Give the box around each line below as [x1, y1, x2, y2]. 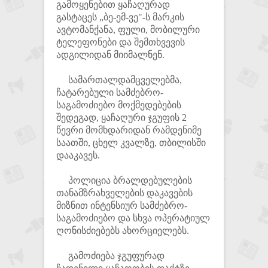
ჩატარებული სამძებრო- [56, 87, 163, 98]
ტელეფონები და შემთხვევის [56, 37, 185, 47]
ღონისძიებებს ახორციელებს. [56, 226, 189, 236]
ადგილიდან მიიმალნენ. [56, 50, 165, 60]
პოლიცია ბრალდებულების [56, 175, 192, 185]
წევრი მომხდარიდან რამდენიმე [56, 125, 202, 135]
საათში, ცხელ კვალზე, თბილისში [56, 138, 206, 148]
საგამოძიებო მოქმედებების [56, 100, 181, 110]
